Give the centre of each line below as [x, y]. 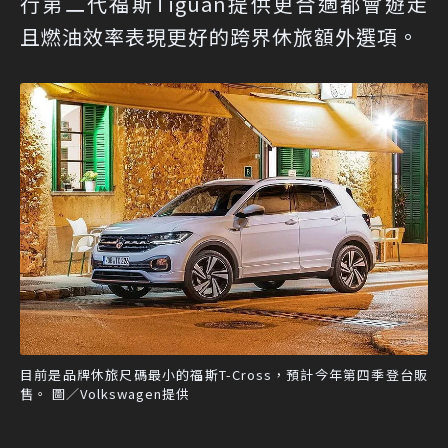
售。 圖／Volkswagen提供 [105, 394]
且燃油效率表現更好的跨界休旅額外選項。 [219, 37]
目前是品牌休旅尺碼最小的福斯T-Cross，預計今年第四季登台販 [224, 375]
